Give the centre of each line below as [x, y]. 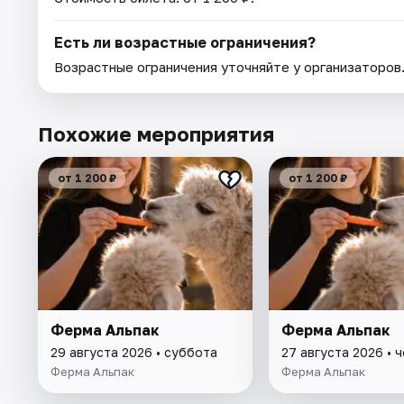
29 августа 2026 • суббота [134, 353]
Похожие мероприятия [156, 134]
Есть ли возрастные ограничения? [185, 43]
